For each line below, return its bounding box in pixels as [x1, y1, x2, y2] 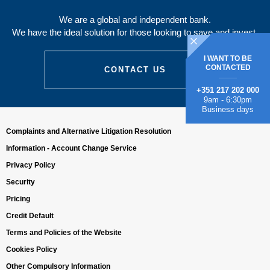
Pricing [6, 195, 30, 203]
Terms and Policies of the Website [6, 228, 122, 237]
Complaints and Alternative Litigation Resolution [6, 127, 171, 136]
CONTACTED [205, 63, 251, 72]
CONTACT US [104, 65, 166, 74]
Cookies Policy [6, 245, 57, 254]
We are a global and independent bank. [59, 14, 211, 25]
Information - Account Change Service [6, 144, 137, 152]
